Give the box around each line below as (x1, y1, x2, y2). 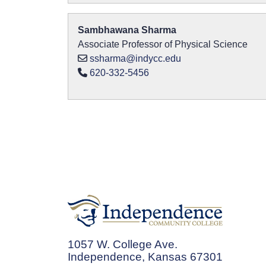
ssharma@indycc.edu (90, 53, 181, 64)
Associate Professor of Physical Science (78, 39, 248, 49)
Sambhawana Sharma (78, 25, 176, 35)
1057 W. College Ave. (68, 237, 178, 251)
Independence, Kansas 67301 (68, 250, 223, 263)
